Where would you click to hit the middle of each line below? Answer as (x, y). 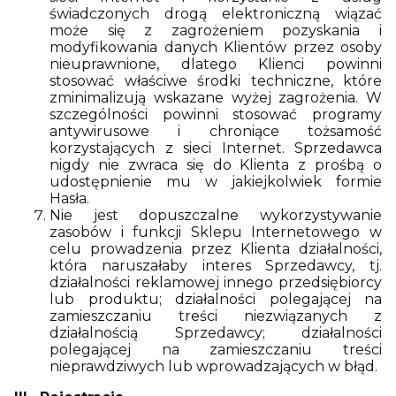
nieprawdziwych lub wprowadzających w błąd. (213, 366)
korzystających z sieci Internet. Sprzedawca (216, 148)
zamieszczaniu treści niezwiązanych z (216, 316)
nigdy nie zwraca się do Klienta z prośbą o (216, 165)
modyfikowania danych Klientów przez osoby (216, 47)
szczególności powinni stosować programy (216, 114)
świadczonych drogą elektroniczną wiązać (216, 14)
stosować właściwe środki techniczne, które (216, 81)
